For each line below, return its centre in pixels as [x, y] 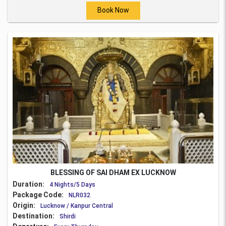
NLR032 [79, 195]
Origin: [24, 205]
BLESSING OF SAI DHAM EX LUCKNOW [113, 172]
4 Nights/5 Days [72, 184]
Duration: [29, 184]
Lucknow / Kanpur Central [77, 206]
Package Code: [38, 194]
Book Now [113, 10]
